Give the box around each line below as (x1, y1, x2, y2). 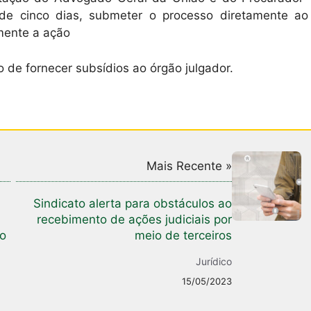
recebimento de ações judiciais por (37, 212, 232, 227)
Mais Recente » (146, 159, 232, 174)
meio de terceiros (135, 228, 232, 243)
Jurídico (196, 255, 232, 268)
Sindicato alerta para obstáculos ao (33, 196, 232, 211)
